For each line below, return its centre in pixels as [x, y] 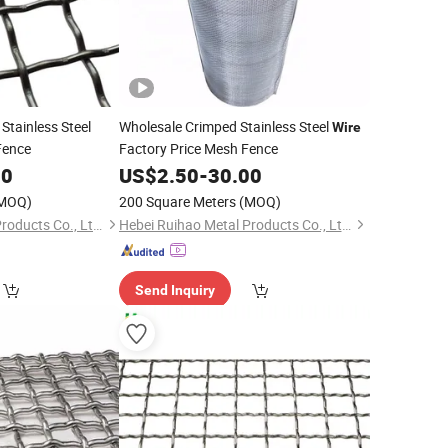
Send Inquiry [174, 290]
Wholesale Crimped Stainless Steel [225, 126]
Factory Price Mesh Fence [198, 148]
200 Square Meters [177, 201]
